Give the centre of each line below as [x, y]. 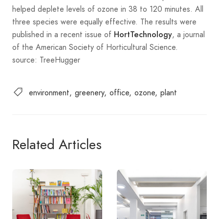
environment [49, 92]
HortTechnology [143, 34]
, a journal [188, 34]
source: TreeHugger [46, 60]
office [119, 92]
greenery [89, 92]
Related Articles [57, 144]
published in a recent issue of [63, 34]
